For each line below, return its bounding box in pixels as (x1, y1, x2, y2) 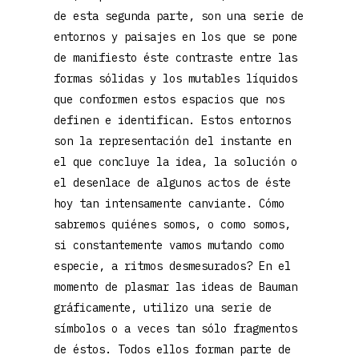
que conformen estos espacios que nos (54, 92, 285, 107)
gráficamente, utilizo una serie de (54, 301, 272, 315)
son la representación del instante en (54, 134, 292, 148)
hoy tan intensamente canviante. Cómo (54, 196, 285, 211)
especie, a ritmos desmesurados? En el (54, 259, 292, 273)
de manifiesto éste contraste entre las (54, 50, 298, 65)
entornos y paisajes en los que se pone (54, 30, 298, 44)
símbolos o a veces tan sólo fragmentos (54, 321, 298, 336)
